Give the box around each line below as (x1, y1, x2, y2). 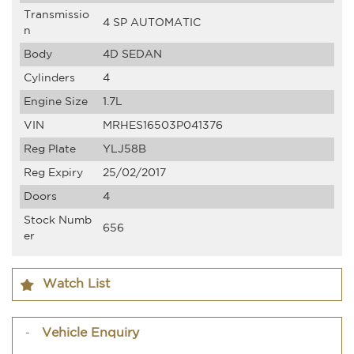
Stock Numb (24, 215, 92, 225)
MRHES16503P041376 (103, 120, 223, 130)
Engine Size (24, 96, 88, 107)
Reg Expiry (24, 168, 83, 178)
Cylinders (24, 73, 75, 83)
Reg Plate (24, 144, 76, 154)
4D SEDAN (103, 49, 162, 59)
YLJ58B (103, 144, 146, 154)
